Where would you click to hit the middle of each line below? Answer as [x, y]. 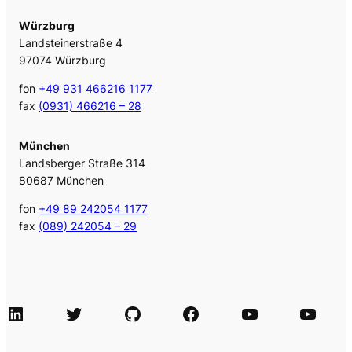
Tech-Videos [303, 313]
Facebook [186, 313]
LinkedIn [11, 313]
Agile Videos [244, 313]
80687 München [61, 180]
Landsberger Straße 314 [82, 163]
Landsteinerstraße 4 [71, 42]
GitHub [128, 313]
